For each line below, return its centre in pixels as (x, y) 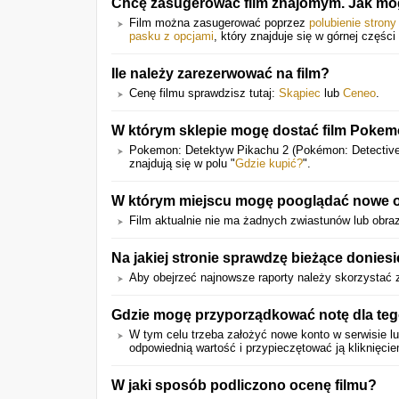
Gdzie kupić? (269, 163)
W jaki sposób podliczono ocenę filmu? (244, 385)
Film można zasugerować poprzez (219, 23)
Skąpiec (300, 93)
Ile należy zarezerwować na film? (220, 73)
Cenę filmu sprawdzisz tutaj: (204, 93)
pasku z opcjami (171, 36)
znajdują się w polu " (182, 163)
